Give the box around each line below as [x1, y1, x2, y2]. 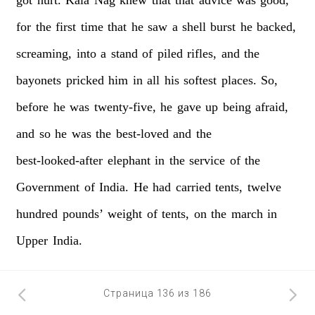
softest [184, 72, 217, 87]
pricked [65, 72, 104, 87]
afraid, [255, 99, 288, 114]
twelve [247, 179, 281, 194]
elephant [107, 153, 150, 167]
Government [16, 179, 80, 194]
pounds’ [62, 206, 103, 221]
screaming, [16, 46, 72, 60]
